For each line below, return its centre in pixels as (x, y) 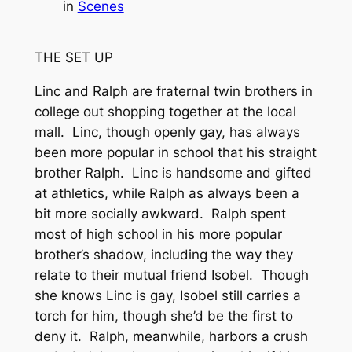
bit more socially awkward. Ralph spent (160, 213)
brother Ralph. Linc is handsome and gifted (173, 172)
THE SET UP (73, 57)
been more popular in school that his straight (175, 152)
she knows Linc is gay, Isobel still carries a (167, 295)
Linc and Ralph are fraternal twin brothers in (173, 91)
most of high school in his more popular (158, 234)
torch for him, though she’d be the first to (163, 315)
